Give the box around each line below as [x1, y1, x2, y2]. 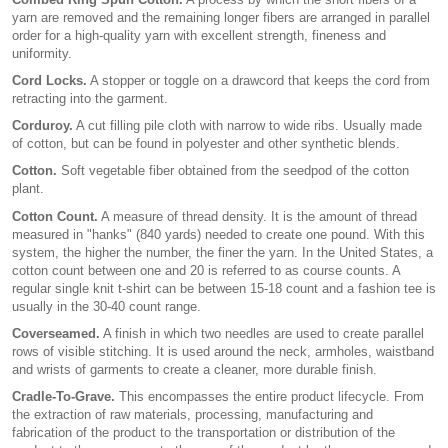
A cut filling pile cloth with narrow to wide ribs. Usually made [73, 118, 422, 134]
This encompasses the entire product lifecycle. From [115, 389, 424, 405]
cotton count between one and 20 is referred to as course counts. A [12, 262, 400, 278]
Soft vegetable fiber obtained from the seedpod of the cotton [57, 163, 409, 179]
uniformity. [12, 45, 72, 61]
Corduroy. [12, 118, 73, 134]
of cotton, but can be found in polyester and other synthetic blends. [12, 136, 400, 152]
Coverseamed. [12, 325, 100, 341]
